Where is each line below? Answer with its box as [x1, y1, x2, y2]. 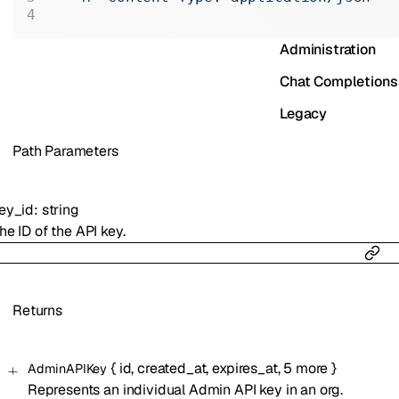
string [41, 199, 79, 219]
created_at [137, 359, 207, 379]
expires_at [212, 359, 278, 379]
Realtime [279, 8, 338, 27]
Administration [279, 40, 376, 59]
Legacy [279, 104, 328, 123]
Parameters [41, 142, 118, 161]
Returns [12, 300, 62, 320]
